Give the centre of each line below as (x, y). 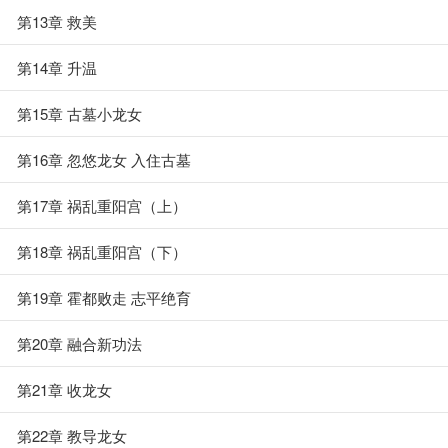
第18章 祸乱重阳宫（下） (102, 251)
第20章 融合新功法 (79, 343)
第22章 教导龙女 (72, 435)
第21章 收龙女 (64, 389)
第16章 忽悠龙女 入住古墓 (104, 159)
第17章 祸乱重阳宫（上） (102, 205)
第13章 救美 (57, 21)
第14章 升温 (57, 67)
